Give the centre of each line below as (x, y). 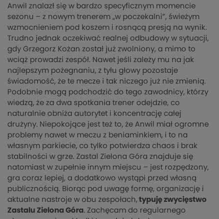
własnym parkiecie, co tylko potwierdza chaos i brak (102, 146)
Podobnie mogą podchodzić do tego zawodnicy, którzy (108, 92)
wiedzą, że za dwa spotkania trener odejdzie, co (94, 103)
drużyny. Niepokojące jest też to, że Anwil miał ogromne (108, 124)
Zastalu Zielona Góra (45, 210)
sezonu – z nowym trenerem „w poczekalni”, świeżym (103, 17)
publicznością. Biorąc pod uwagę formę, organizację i (106, 189)
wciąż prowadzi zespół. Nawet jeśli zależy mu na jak (101, 60)
